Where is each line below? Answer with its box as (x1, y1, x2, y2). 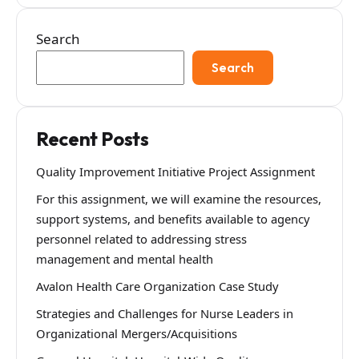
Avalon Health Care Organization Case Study (36, 277, 279, 294)
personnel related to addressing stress (36, 231, 247, 248)
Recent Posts (36, 126, 149, 151)
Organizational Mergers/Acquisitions (36, 325, 237, 341)
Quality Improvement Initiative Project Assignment (36, 163, 315, 180)
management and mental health (36, 251, 213, 268)
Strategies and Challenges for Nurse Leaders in (36, 305, 293, 321)
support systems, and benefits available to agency (36, 211, 310, 228)
